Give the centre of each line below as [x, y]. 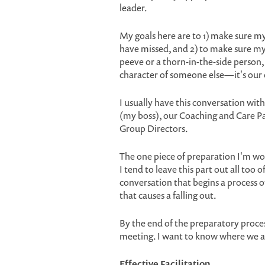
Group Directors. [154, 128]
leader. [133, 8]
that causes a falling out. [168, 195]
